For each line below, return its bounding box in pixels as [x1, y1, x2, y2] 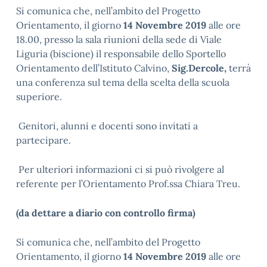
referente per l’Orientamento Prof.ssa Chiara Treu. [16, 178, 240, 190]
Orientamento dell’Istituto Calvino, [16, 62, 172, 74]
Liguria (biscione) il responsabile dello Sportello [16, 48, 226, 60]
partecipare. [16, 134, 71, 146]
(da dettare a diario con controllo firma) [16, 207, 195, 219]
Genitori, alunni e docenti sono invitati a [16, 120, 198, 132]
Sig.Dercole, [172, 62, 226, 74]
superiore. [16, 91, 62, 103]
